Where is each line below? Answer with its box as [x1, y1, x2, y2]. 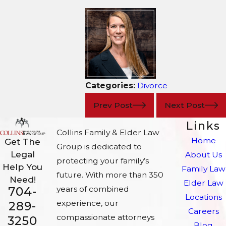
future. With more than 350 [56, 170, 163, 180]
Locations [185, 192, 222, 202]
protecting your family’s [56, 156, 149, 166]
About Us [185, 150, 222, 160]
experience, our [56, 198, 119, 208]
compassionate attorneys [56, 212, 154, 222]
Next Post [164, 100, 205, 110]
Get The [5, 136, 41, 147]
